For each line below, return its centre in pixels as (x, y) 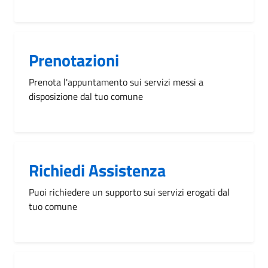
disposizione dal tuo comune (86, 96)
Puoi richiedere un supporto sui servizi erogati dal (129, 192)
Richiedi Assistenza (97, 170)
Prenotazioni (74, 60)
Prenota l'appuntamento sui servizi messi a (116, 82)
